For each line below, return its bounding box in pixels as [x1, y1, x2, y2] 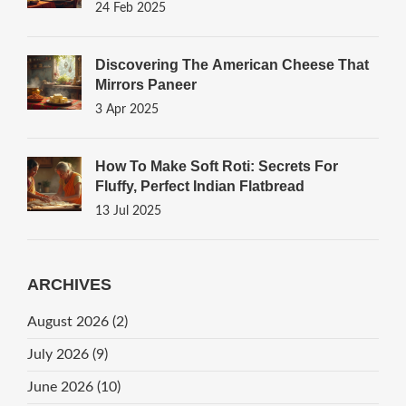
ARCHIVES [26, 275, 111, 295]
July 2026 [26, 347, 92, 362]
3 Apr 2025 [94, 103, 159, 117]
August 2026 [26, 314, 112, 330]
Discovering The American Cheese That [94, 57, 369, 73]
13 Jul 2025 [94, 205, 161, 218]
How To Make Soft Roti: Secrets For [94, 159, 338, 175]
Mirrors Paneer [94, 77, 197, 93]
